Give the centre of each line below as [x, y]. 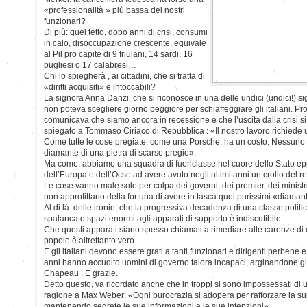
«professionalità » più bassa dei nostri [114, 10]
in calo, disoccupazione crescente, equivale [125, 43]
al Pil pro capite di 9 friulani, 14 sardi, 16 [118, 54]
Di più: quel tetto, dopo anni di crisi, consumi [126, 32]
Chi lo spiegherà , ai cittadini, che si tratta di [124, 76]
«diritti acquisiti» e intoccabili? [100, 87]
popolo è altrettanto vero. [90, 240]
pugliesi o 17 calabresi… [90, 65]
